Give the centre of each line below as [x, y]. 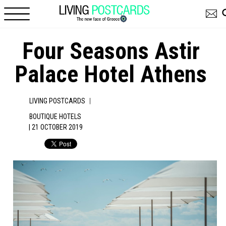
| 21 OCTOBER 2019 [56, 127]
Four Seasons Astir [111, 51]
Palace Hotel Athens [111, 74]
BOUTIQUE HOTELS [55, 117]
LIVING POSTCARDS [58, 101]
